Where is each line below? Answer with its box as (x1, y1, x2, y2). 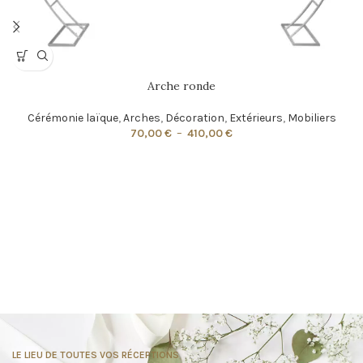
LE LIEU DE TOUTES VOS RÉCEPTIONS (12, 348, 179, 361)
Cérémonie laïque (27, 110, 118, 125)
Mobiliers (287, 110, 336, 125)
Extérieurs (228, 110, 283, 125)
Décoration (164, 110, 224, 125)
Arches (122, 110, 160, 125)
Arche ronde (147, 78, 216, 93)
